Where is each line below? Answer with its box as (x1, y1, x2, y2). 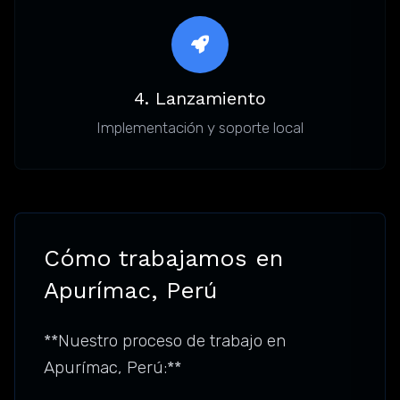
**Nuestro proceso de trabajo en (44, 330, 286, 352)
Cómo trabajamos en (44, 245, 283, 272)
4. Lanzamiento (134, 87, 266, 110)
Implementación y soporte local (96, 119, 304, 137)
